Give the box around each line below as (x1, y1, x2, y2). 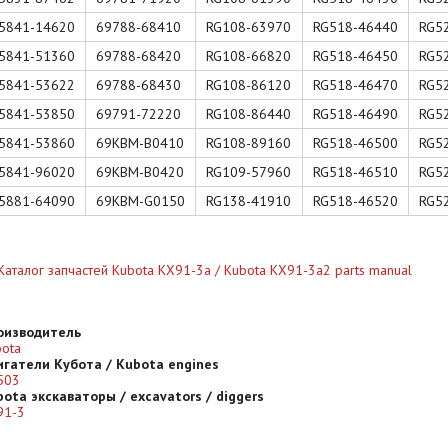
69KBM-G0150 (96, 191, 185, 210)
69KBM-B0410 (96, 133, 184, 152)
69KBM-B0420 (96, 162, 184, 181)
